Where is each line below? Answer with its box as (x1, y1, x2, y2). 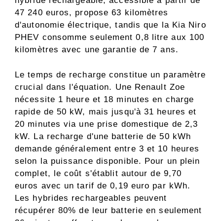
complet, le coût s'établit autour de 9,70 (15, 168, 182, 178)
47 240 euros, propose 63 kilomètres (15, 8, 169, 18)
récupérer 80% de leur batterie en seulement (15, 205, 202, 215)
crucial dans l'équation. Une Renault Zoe (15, 82, 185, 92)
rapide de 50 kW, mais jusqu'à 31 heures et (15, 107, 197, 116)
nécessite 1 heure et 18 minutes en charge (15, 94, 194, 104)
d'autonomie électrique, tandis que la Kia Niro (15, 20, 206, 30)
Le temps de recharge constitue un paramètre (15, 70, 206, 79)
